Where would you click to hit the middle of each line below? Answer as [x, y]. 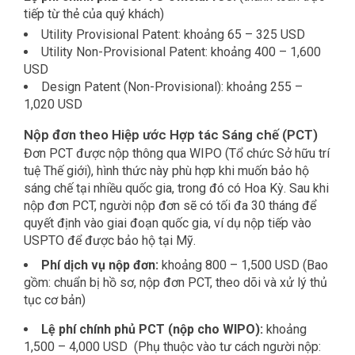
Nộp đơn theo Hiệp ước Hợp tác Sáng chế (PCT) [171, 135]
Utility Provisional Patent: [111, 35]
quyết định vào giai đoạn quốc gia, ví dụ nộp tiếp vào [168, 223]
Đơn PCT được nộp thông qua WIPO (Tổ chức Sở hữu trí [177, 154]
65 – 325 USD [266, 35]
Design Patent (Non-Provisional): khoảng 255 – [172, 87]
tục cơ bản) [55, 300]
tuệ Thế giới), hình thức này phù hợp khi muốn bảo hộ [166, 171]
